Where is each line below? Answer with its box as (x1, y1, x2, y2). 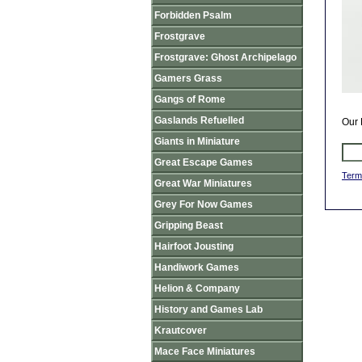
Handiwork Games (154, 262, 239, 273)
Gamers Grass (154, 73, 222, 84)
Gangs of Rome (154, 94, 225, 105)
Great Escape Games (154, 157, 253, 168)
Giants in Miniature (154, 136, 240, 147)
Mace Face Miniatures (154, 346, 255, 357)
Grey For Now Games (154, 199, 253, 210)
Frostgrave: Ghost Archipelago (154, 52, 297, 63)
